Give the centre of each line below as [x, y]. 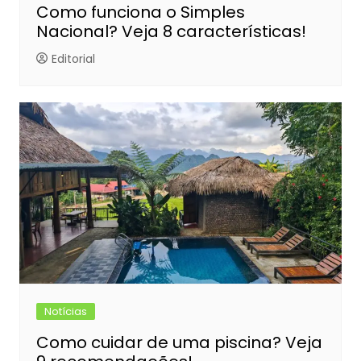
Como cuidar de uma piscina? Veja [179, 343]
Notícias [65, 312]
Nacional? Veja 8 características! [171, 32]
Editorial [73, 59]
